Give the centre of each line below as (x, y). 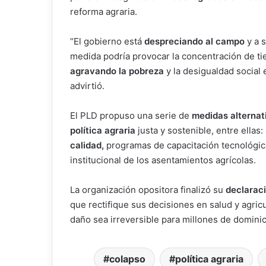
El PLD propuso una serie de (130, 116)
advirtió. (87, 86)
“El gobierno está (107, 42)
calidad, (87, 145)
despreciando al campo (194, 42)
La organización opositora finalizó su (148, 190)
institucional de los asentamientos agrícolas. (163, 160)
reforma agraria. (104, 12)
